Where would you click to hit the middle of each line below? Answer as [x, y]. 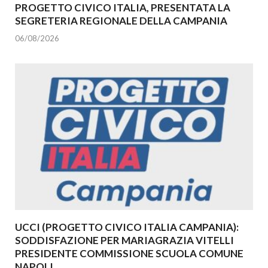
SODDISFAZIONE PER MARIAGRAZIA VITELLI [124, 240]
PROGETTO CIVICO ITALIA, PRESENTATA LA [123, 8]
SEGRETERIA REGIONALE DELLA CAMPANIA [121, 21]
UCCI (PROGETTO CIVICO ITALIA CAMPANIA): [127, 227]
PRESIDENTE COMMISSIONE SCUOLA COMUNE [129, 253]
